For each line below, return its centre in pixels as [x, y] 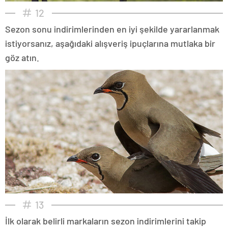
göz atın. [22, 57]
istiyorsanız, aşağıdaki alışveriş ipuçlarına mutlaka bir [110, 43]
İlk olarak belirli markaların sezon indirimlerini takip [106, 221]
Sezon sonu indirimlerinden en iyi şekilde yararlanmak [112, 29]
